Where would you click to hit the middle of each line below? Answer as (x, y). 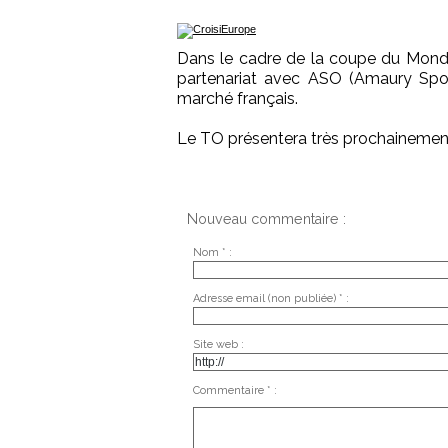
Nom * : (212, 252)
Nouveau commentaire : (266, 219)
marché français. (237, 99)
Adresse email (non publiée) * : (270, 298)
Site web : (218, 344)
